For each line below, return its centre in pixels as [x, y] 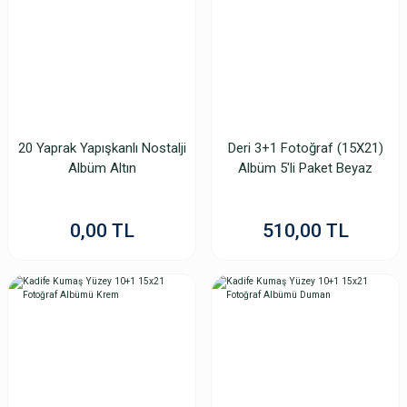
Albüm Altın [102, 168]
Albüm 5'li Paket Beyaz [305, 168]
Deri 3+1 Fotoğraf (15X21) [305, 148]
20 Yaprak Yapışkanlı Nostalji [102, 148]
